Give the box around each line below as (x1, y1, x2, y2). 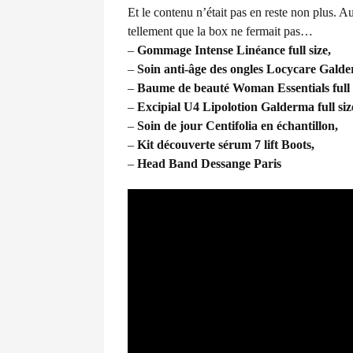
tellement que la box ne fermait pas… (128, 24, 313, 38)
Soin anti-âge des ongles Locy (134, 62, 293, 76)
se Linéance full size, (223, 43, 331, 57)
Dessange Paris (201, 157, 281, 170)
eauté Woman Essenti (201, 81, 315, 95)
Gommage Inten (137, 43, 223, 57)
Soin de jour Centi (134, 119, 235, 132)
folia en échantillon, (235, 119, 338, 132)
